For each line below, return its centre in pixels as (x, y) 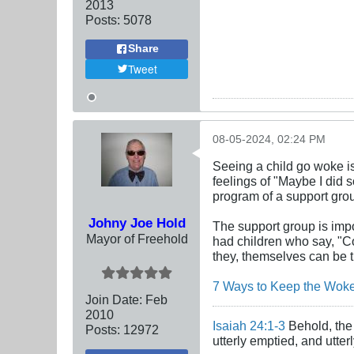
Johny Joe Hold (137, 222)
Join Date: (114, 299)
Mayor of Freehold (137, 238)
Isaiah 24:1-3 (249, 325)
